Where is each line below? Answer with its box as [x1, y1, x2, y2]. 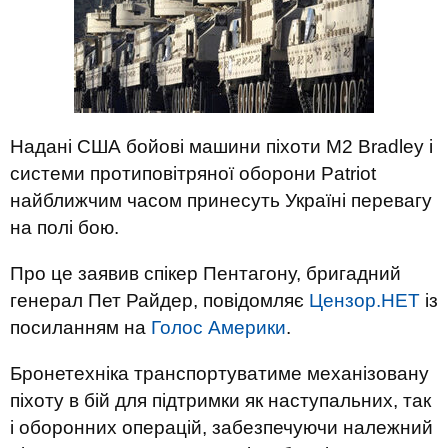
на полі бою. [10, 217, 119, 238]
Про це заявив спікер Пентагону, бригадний [10, 263, 401, 284]
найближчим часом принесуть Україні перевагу [10, 190, 432, 211]
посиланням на [10, 317, 151, 338]
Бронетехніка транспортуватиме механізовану [10, 363, 429, 384]
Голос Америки [151, 317, 286, 338]
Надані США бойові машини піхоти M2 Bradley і [10, 136, 433, 157]
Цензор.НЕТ [309, 290, 420, 311]
